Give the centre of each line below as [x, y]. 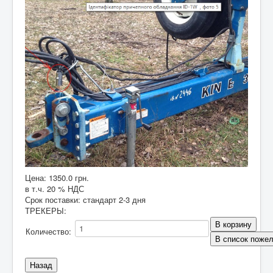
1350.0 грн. [69, 178]
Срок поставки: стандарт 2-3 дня [85, 200]
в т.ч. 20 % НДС [55, 189]
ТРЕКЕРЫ [44, 211]
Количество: [50, 232]
